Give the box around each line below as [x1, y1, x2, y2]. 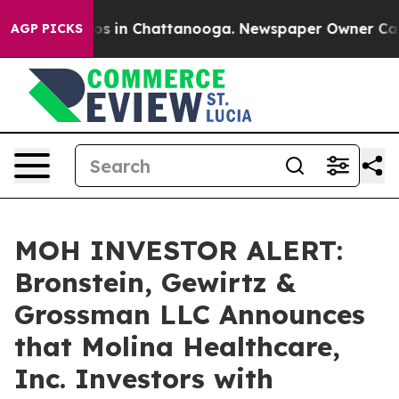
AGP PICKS [11, 20, 83, 37]
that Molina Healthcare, [14, 330, 340, 363]
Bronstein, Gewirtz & [14, 265, 296, 299]
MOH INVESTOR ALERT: [14, 233, 343, 267]
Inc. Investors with [14, 362, 273, 395]
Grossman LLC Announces [14, 297, 365, 331]
